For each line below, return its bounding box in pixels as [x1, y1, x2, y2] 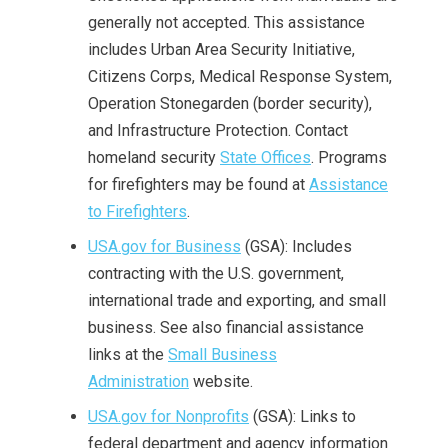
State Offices [220, 148, 311, 167]
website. [189, 372, 253, 391]
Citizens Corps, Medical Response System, [88, 67, 392, 86]
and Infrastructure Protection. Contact [88, 121, 348, 140]
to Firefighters [88, 202, 187, 221]
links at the [88, 345, 168, 364]
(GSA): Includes [241, 237, 352, 256]
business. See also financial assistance [88, 318, 364, 337]
